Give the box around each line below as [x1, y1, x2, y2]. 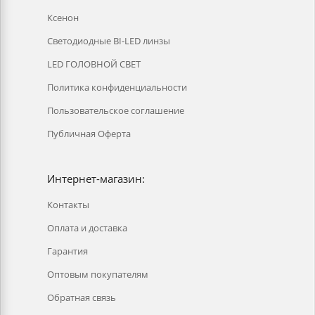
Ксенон [47, 11, 79, 24]
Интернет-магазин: [47, 172, 145, 186]
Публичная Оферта [47, 127, 131, 140]
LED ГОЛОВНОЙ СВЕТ [47, 58, 141, 70]
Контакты [47, 198, 89, 211]
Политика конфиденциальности [47, 81, 187, 94]
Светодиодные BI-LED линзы [47, 34, 170, 47]
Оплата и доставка [47, 221, 127, 234]
